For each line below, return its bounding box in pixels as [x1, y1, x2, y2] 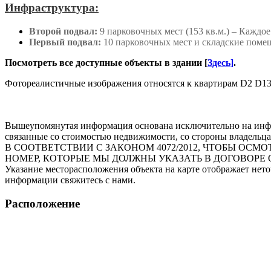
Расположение [5, 197, 80, 210]
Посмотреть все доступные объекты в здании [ [5, 57, 207, 68]
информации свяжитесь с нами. [5, 174, 135, 185]
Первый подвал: [29, 36, 101, 47]
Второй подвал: [29, 25, 97, 36]
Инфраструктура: [5, 1, 99, 15]
